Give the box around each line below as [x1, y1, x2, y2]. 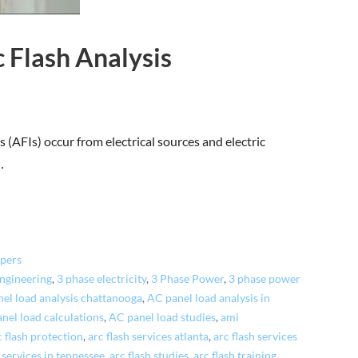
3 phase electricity [57, 272, 147, 285]
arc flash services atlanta [88, 329, 209, 343]
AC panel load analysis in [147, 291, 271, 304]
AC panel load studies [109, 310, 217, 324]
